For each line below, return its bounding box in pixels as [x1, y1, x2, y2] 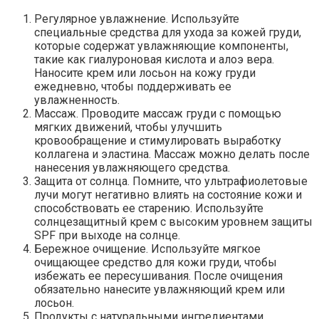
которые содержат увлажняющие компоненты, [34, 39, 288, 53]
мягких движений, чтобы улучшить [34, 120, 222, 135]
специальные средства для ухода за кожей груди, [34, 26, 301, 40]
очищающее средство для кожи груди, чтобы [34, 256, 277, 270]
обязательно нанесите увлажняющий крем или [34, 283, 285, 297]
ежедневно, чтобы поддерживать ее [34, 80, 231, 94]
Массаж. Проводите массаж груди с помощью [34, 107, 281, 121]
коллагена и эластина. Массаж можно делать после [34, 147, 310, 162]
